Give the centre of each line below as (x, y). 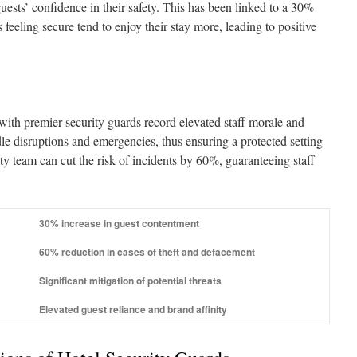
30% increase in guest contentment (119, 223)
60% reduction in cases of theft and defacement (147, 252)
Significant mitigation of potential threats (130, 280)
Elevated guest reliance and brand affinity (133, 309)
